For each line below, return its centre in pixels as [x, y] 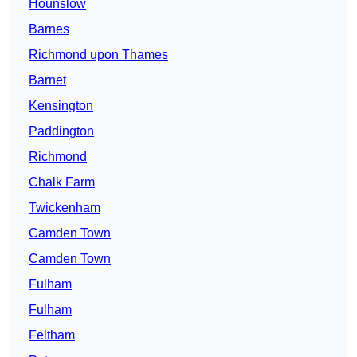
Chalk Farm [62, 182]
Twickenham [65, 208]
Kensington [61, 106]
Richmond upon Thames [98, 55]
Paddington [61, 131]
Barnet [47, 80]
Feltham [52, 335]
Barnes [49, 29]
